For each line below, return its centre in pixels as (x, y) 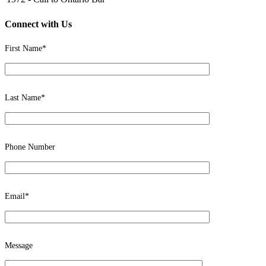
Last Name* (25, 97)
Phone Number (30, 147)
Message (19, 245)
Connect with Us (38, 24)
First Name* (26, 48)
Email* (17, 196)
